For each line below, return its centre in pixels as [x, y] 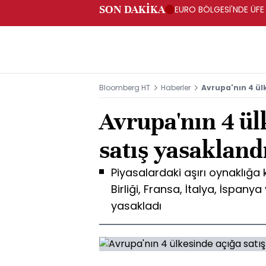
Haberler [176, 88]
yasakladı [136, 206]
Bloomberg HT [125, 88]
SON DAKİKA [132, 9]
